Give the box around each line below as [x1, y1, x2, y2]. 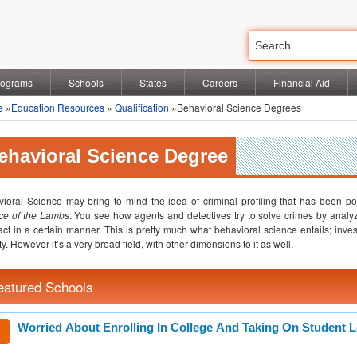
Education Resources [11, 100, 104, 114]
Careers [202, 76, 237, 89]
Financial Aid [273, 76, 330, 89]
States [139, 76, 167, 89]
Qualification [115, 100, 169, 114]
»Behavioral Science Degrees [169, 100, 301, 114]
